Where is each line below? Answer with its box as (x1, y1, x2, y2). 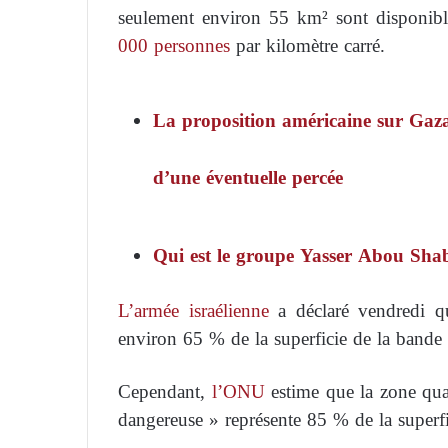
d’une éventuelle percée (153, 160, 343, 195)
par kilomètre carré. (230, 28, 385, 63)
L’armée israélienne (118, 293, 269, 328)
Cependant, (118, 374, 212, 409)
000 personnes (118, 28, 230, 63)
